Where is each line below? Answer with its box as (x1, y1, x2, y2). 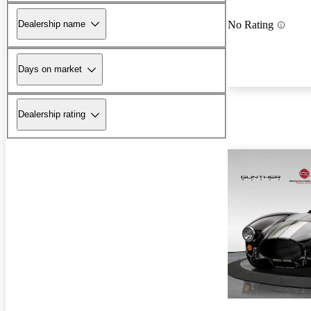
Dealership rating (18, 109, 85, 120)
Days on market (18, 64, 82, 75)
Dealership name (18, 18, 85, 29)
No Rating (228, 19, 274, 31)
